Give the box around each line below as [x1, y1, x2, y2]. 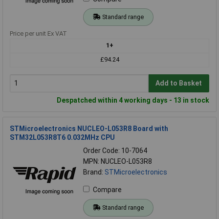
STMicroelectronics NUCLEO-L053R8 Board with [10, 124, 168, 132]
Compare [93, 185, 122, 194]
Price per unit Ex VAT [10, 29, 67, 37]
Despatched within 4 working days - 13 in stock [57, 96, 209, 104]
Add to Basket [155, 79, 202, 88]
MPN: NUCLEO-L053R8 [83, 157, 152, 165]
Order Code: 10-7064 [83, 146, 147, 154]
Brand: [83, 168, 105, 176]
